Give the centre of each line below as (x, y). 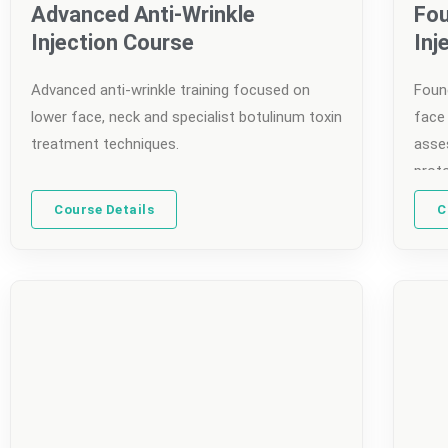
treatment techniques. (105, 144)
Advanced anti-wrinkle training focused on (170, 90)
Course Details (104, 210)
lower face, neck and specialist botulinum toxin (186, 117)
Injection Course (112, 43)
